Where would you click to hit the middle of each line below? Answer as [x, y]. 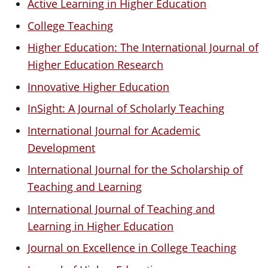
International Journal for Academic [114, 130]
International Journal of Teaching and [121, 208]
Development [62, 147]
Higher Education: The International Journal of [143, 48]
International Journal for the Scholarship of [135, 170]
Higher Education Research [96, 65]
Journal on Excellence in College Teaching [132, 248]
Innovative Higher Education [99, 86]
